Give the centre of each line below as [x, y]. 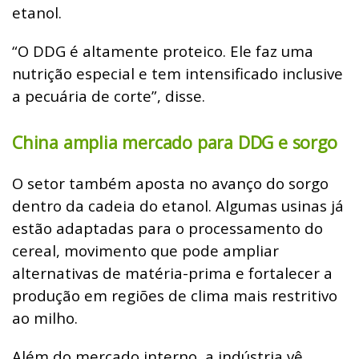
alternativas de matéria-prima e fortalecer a [172, 272]
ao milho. [45, 317]
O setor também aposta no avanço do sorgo [170, 183]
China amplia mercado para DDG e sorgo [175, 142]
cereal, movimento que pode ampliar [145, 250]
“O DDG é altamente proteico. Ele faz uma [163, 50]
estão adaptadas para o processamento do [167, 228]
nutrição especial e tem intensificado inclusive [177, 73]
